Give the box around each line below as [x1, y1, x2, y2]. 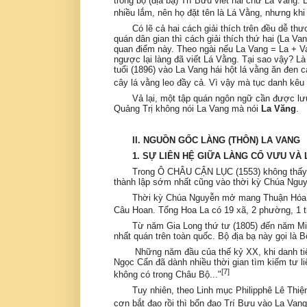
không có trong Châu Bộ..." [114, 269, 222, 280]
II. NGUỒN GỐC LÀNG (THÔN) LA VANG [132, 134, 301, 145]
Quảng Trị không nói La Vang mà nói [114, 103, 262, 114]
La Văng [261, 103, 297, 114]
